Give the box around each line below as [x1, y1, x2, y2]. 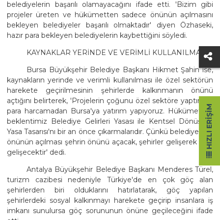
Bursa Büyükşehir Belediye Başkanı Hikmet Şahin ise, [27, 65, 213, 75]
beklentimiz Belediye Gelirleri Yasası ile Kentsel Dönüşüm [7, 117, 213, 126]
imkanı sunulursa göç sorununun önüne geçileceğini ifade [7, 206, 213, 216]
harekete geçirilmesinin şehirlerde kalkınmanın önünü [7, 86, 213, 95]
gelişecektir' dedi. [7, 148, 66, 157]
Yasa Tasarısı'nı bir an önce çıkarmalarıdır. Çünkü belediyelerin [7, 127, 213, 137]
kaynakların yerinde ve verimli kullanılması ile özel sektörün [7, 76, 213, 85]
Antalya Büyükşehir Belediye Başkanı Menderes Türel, [27, 165, 213, 174]
